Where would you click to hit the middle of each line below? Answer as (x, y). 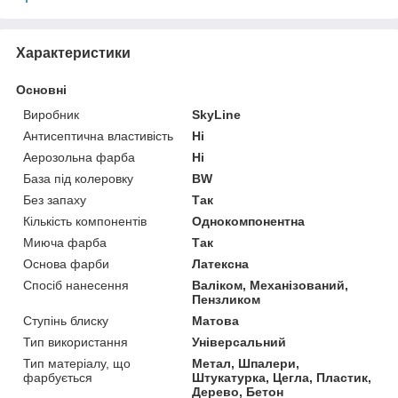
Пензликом (227, 300)
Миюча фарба (65, 243)
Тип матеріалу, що (77, 364)
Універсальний (239, 342)
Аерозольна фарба (79, 158)
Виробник (51, 115)
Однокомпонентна (249, 222)
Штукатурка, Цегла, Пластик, (282, 378)
